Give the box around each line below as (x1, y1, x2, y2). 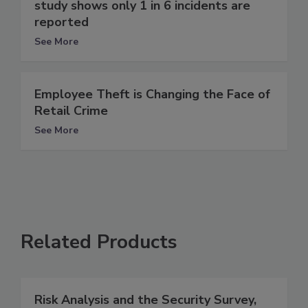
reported (34, 13, 89, 30)
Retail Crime (34, 102, 108, 119)
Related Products (21, 228, 177, 255)
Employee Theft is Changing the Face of (34, 85, 270, 102)
